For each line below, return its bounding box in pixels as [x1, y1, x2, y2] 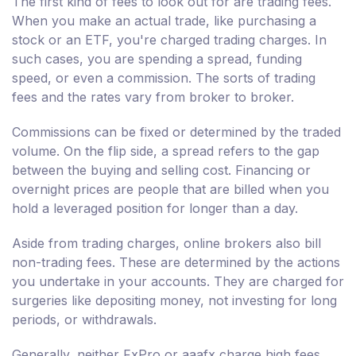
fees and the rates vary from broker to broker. [12, 89, 294, 106]
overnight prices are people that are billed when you [12, 181, 329, 198]
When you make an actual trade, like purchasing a [12, 13, 316, 29]
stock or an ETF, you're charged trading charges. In [12, 32, 327, 48]
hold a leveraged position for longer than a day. [12, 200, 298, 217]
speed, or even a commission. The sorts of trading [12, 70, 315, 87]
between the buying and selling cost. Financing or [12, 162, 311, 179]
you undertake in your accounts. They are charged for [12, 273, 344, 290]
